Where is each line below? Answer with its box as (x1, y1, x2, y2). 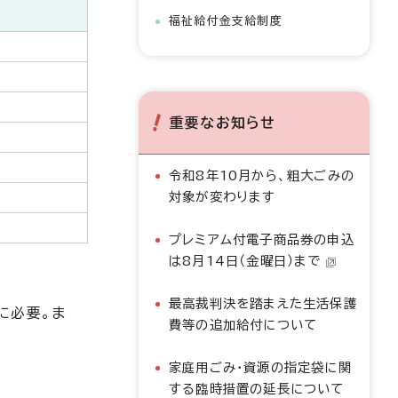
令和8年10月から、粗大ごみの (169, 169, 354, 182)
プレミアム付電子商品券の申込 (169, 233, 354, 246)
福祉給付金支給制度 (169, 15, 283, 27)
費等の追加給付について (169, 318, 318, 331)
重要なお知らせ (170, 115, 276, 130)
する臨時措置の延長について (169, 382, 345, 395)
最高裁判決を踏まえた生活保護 (169, 297, 357, 310)
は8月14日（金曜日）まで (169, 254, 322, 267)
